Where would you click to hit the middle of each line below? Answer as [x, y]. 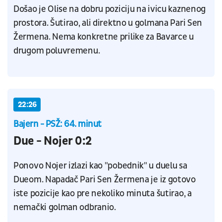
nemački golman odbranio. [65, 208]
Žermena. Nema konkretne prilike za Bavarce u [104, 37]
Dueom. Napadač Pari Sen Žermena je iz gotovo [105, 180]
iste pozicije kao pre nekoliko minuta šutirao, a [103, 194]
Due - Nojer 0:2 [53, 141]
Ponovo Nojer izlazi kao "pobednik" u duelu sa [100, 166]
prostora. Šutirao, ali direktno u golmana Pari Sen [108, 23]
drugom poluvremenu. [57, 51]
